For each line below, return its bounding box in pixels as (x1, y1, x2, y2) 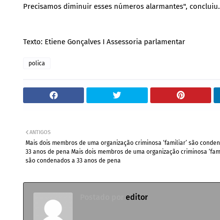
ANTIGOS (29, 129, 51, 136)
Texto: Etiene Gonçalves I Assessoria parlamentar (23, 37, 185, 46)
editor (124, 192, 148, 202)
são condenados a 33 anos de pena (26, 157, 121, 164)
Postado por (80, 192, 124, 202)
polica (28, 59, 45, 67)
